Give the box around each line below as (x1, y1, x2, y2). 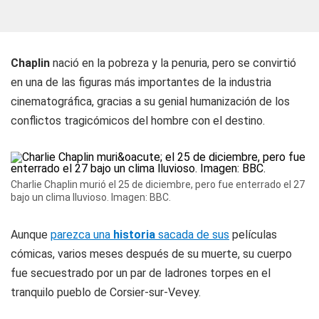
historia (113, 228, 155, 241)
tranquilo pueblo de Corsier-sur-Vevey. (11, 286, 201, 299)
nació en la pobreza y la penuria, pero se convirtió (50, 56, 296, 70)
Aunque (11, 228, 51, 241)
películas (229, 228, 277, 241)
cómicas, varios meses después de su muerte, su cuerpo (11, 247, 292, 261)
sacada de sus (155, 228, 229, 241)
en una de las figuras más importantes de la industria (11, 75, 271, 89)
